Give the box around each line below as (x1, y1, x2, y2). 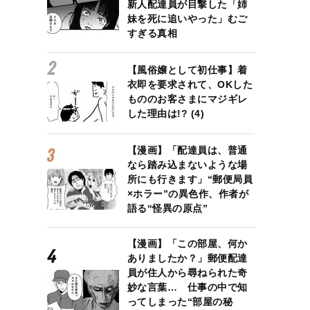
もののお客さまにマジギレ (127, 93, 248, 104)
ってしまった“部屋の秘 (127, 296, 233, 307)
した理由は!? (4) (127, 107, 205, 119)
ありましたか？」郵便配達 (127, 253, 248, 264)
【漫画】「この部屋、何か (127, 238, 248, 249)
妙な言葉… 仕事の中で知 (127, 282, 248, 293)
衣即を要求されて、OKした (127, 78, 253, 90)
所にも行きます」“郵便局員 (127, 174, 253, 185)
